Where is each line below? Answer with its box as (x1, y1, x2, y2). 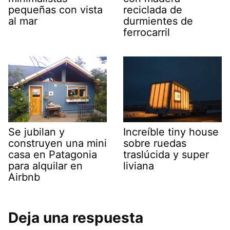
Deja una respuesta (8, 208, 143, 226)
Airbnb (8, 170, 40, 183)
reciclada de (123, 3, 182, 16)
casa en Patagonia (8, 148, 97, 161)
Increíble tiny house (123, 125, 219, 138)
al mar (8, 14, 37, 27)
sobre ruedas (123, 137, 186, 149)
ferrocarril (123, 26, 170, 39)
